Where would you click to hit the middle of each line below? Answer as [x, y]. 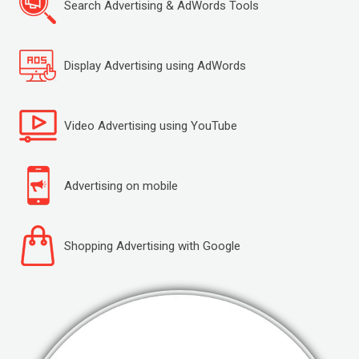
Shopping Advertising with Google [152, 246]
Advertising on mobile [121, 186]
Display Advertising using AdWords [155, 65]
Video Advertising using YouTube [151, 125]
